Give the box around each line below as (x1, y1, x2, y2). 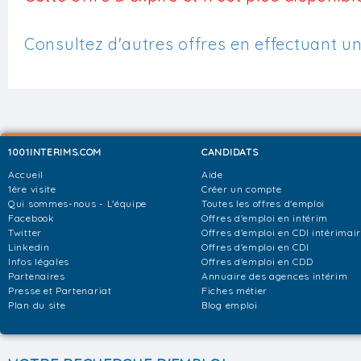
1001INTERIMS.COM (8, 145, 102, 158)
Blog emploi (201, 298, 258, 311)
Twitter (8, 226, 42, 239)
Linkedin (8, 240, 50, 253)
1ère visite (8, 182, 56, 195)
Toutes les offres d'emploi (201, 197, 326, 210)
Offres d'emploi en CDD (201, 255, 313, 268)
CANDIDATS (201, 145, 259, 158)
